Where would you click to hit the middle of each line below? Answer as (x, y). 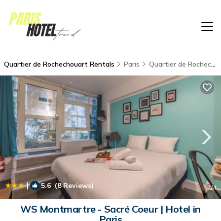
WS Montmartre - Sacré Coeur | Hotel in (110, 209)
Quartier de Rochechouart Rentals (60, 64)
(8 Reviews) (72, 185)
